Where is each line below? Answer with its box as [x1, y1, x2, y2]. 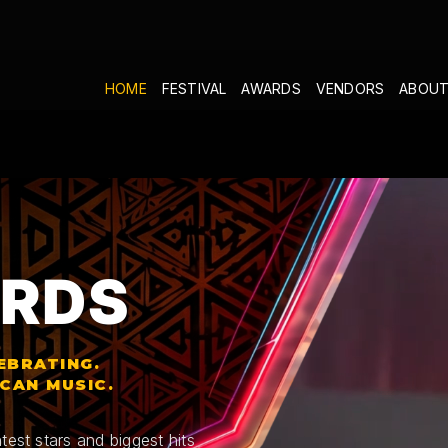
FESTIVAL [161, 80, 227, 98]
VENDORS [315, 80, 385, 98]
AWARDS [241, 80, 301, 98]
